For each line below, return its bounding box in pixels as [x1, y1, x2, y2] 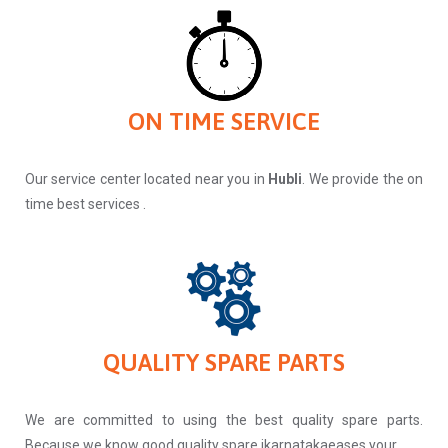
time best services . [25, 196, 146, 213]
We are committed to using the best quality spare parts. [25, 412, 423, 429]
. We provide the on [302, 171, 424, 188]
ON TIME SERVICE [128, 108, 320, 136]
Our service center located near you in [25, 171, 269, 188]
